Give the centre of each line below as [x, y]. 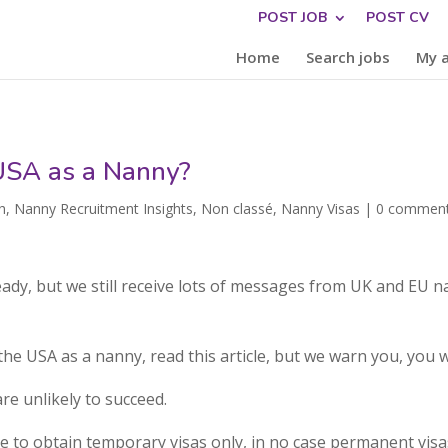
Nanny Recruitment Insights [104, 208]
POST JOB [292, 17]
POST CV [397, 17]
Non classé [237, 208]
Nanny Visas [321, 208]
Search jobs [347, 57]
